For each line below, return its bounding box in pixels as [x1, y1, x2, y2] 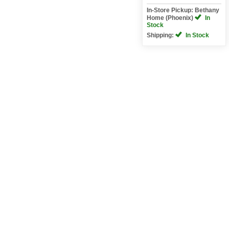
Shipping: [146, 31, 175, 39]
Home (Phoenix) [146, 14, 195, 21]
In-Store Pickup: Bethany [146, 6, 219, 14]
